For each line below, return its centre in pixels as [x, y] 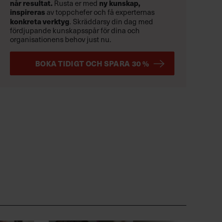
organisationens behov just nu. [60, 39]
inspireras [28, 12]
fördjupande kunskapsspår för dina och [75, 30]
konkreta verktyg [40, 21]
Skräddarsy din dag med [113, 21]
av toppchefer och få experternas [100, 12]
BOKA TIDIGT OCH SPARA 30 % [92, 63]
